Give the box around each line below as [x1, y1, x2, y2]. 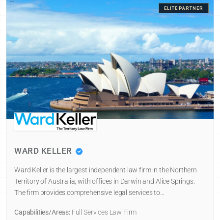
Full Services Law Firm [70, 208, 137, 217]
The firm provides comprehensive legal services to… [14, 189, 165, 197]
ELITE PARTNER [164, 5, 203, 11]
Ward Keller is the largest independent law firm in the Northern [14, 166, 197, 174]
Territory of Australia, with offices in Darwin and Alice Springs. [14, 177, 195, 186]
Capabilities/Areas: [14, 208, 70, 217]
